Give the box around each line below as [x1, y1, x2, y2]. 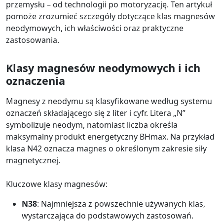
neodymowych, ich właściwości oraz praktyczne [6, 23, 184, 34]
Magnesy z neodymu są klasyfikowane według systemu [6, 96, 212, 107]
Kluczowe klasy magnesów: [6, 179, 108, 190]
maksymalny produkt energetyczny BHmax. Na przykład [6, 131, 215, 143]
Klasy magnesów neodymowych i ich [6, 61, 200, 75]
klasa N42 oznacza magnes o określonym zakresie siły [6, 143, 207, 154]
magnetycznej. [6, 155, 60, 166]
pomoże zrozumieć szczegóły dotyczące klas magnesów [6, 11, 215, 22]
